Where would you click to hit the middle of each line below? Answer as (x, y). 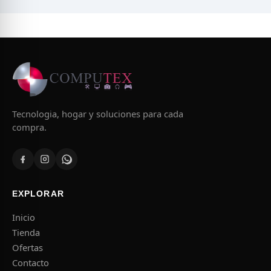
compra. (29, 127)
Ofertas (28, 248)
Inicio (24, 217)
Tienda (26, 233)
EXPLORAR (38, 194)
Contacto (31, 263)
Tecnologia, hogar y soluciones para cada (98, 114)
